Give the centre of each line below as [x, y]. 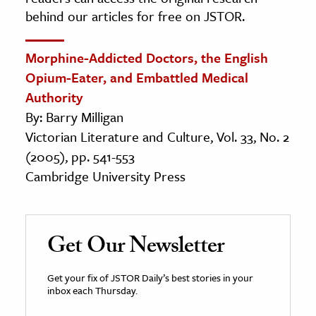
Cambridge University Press [105, 176]
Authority [54, 97]
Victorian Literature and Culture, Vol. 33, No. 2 [157, 136]
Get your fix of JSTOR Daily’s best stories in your [150, 277]
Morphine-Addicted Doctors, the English [147, 57]
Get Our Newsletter [136, 248]
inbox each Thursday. [92, 290]
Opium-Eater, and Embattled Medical [137, 77]
